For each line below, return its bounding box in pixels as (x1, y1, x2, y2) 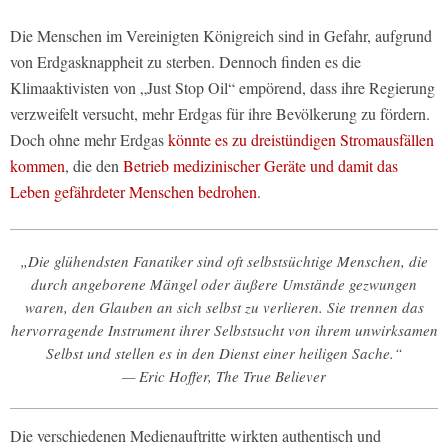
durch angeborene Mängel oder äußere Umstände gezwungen (31, 274, 417, 295)
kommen (10, 155, 65, 177)
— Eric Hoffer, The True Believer (122, 366, 326, 387)
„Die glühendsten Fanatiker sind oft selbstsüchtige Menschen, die (20, 251, 428, 272)
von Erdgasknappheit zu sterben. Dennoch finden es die (10, 51, 361, 73)
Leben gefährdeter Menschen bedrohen (10, 181, 257, 203)
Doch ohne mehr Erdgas (10, 129, 168, 151)
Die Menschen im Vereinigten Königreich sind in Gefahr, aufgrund (10, 25, 432, 47)
